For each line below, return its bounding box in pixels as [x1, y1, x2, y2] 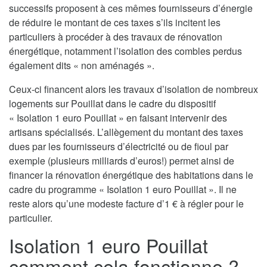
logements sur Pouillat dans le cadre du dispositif [9, 97, 216, 111]
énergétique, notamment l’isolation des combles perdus [9, 44, 242, 58]
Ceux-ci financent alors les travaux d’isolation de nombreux [9, 82, 258, 97]
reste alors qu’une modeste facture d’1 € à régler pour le [9, 197, 244, 211]
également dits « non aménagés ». [9, 58, 154, 73]
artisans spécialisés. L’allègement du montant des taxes [9, 125, 243, 139]
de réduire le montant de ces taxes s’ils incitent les [9, 15, 221, 30]
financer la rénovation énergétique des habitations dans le [9, 168, 253, 182]
